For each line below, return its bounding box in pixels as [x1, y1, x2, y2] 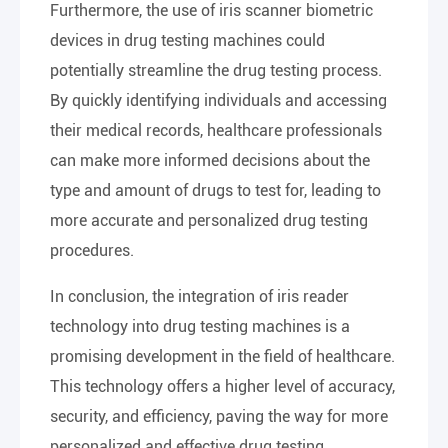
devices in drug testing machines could [50, 31, 325, 50]
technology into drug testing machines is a [50, 317, 350, 336]
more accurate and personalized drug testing [50, 211, 368, 230]
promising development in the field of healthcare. [50, 347, 395, 366]
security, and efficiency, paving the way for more [50, 407, 388, 426]
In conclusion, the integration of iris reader [50, 287, 349, 306]
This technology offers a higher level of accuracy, [50, 377, 395, 396]
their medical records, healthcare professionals [50, 121, 382, 140]
